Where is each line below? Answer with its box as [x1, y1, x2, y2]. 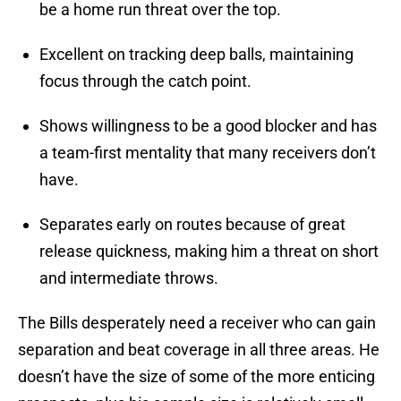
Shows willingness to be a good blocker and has [39, 116, 377, 136]
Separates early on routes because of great [39, 215, 346, 235]
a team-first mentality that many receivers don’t [39, 143, 376, 163]
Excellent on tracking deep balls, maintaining [39, 45, 354, 64]
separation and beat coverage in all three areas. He [18, 340, 380, 360]
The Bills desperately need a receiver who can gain [18, 313, 376, 333]
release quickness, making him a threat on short [39, 242, 379, 261]
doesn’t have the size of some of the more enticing [18, 367, 375, 387]
